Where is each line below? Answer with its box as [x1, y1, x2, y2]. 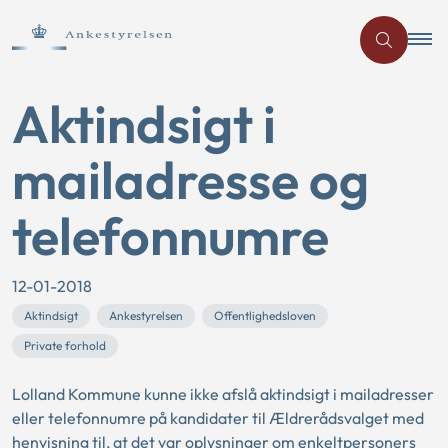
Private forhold [24, 338, 106, 353]
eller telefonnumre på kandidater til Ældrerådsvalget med [12, 408, 424, 428]
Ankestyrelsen [109, 308, 183, 323]
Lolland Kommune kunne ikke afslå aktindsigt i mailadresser [12, 384, 434, 404]
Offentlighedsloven [214, 308, 316, 323]
